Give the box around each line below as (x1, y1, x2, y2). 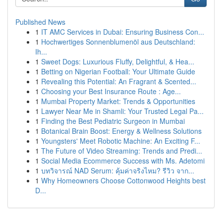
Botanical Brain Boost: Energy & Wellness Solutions (41, 126, 202, 136)
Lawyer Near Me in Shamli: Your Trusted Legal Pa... (41, 106, 204, 116)
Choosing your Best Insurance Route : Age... (41, 86, 181, 96)
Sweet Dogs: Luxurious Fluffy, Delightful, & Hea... (41, 56, 194, 66)
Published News (15, 17, 65, 27)
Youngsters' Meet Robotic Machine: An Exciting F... (41, 136, 200, 146)
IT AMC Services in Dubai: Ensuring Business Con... (41, 27, 204, 37)
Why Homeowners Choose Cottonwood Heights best (41, 175, 206, 185)
